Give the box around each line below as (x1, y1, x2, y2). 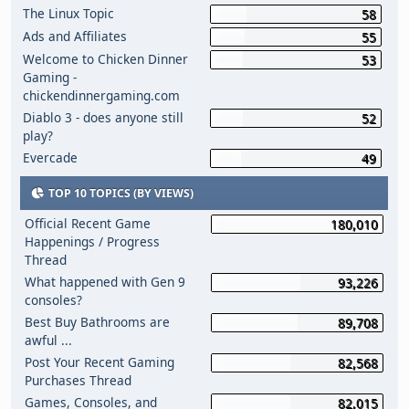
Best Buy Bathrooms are (25, 313, 170, 330)
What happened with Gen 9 (25, 273, 185, 290)
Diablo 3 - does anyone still (23, 109, 184, 126)
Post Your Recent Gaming (25, 353, 174, 371)
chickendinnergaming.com (23, 87, 181, 104)
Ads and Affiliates (23, 27, 128, 45)
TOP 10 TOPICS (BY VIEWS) (46, 185, 194, 201)
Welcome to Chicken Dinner (23, 50, 189, 68)
